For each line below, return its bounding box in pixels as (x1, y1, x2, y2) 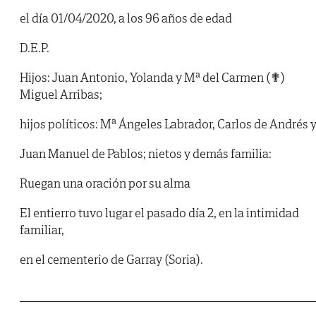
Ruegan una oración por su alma (20, 175, 190, 192)
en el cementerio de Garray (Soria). (20, 251, 203, 268)
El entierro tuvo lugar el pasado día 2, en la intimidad (20, 205, 299, 221)
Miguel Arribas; (20, 86, 102, 103)
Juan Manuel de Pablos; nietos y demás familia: (20, 145, 272, 162)
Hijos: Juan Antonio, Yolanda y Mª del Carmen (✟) (20, 69, 285, 86)
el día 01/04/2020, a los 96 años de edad (20, 10, 232, 27)
